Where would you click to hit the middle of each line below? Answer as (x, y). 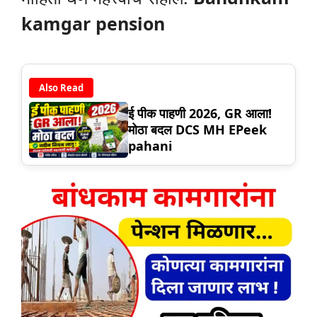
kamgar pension (93, 24)
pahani (150, 145)
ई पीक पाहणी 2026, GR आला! (200, 113)
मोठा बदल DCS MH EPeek (197, 129)
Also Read (61, 87)
